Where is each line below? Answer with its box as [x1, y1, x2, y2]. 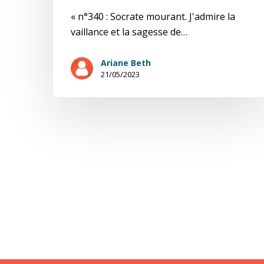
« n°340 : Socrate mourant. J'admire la [71, 10, 235, 24]
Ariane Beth [101, 57, 151, 69]
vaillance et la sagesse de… [71, 25, 187, 39]
